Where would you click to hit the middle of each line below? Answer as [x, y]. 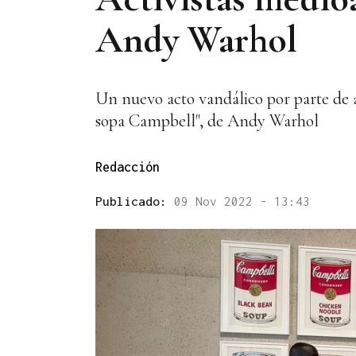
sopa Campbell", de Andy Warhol [207, 121]
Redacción [128, 167]
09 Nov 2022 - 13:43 [242, 201]
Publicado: [135, 201]
